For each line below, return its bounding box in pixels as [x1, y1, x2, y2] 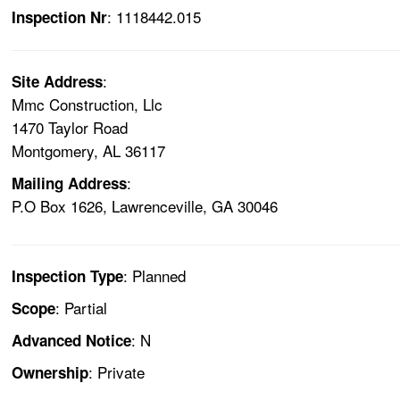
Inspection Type [12, 265, 124, 287]
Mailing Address [12, 172, 128, 195]
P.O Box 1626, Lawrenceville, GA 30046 [12, 195, 279, 218]
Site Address [12, 71, 104, 93]
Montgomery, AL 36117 [12, 139, 166, 162]
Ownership [12, 362, 89, 384]
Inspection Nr [12, 6, 108, 29]
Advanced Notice [12, 329, 132, 352]
